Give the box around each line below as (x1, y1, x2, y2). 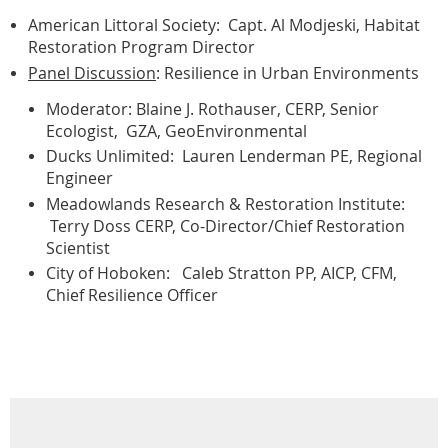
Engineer (46, 167, 113, 189)
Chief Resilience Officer (46, 284, 218, 306)
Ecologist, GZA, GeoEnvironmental (46, 119, 307, 142)
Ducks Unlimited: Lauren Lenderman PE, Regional (46, 145, 422, 167)
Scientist (46, 236, 110, 259)
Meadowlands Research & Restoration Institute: (46, 192, 405, 215)
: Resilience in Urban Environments (156, 61, 419, 84)
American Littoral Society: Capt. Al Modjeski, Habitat (28, 14, 420, 36)
